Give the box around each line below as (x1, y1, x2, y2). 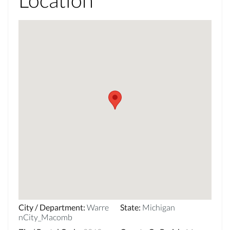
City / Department (18, 202, 83, 212)
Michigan (142, 202, 175, 212)
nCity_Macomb (18, 212, 72, 222)
